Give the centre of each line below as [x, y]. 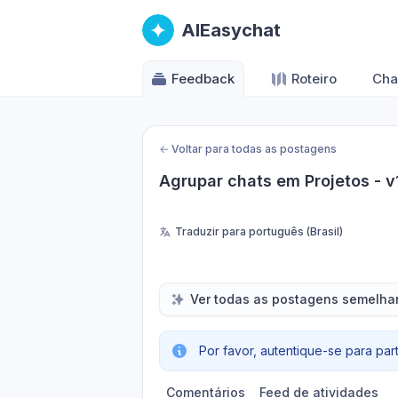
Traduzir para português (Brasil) [259, 231]
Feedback [203, 79]
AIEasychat [231, 30]
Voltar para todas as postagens [254, 149]
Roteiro [314, 79]
